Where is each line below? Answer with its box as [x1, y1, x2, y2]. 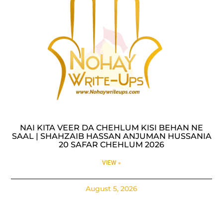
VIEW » [102, 159, 121, 166]
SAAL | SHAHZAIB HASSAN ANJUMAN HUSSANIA [11, 131, 212, 141]
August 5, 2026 [86, 184, 137, 193]
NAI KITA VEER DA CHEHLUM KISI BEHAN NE [20, 122, 203, 132]
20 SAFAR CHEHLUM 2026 [59, 139, 164, 149]
